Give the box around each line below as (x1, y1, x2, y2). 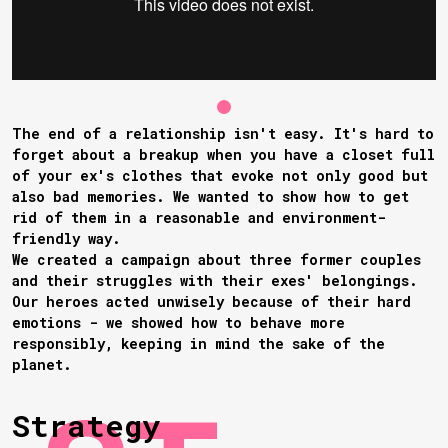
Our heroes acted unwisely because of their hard (12, 292, 411, 312)
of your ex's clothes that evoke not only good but (12, 166, 428, 186)
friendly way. (12, 229, 129, 249)
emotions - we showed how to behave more (12, 313, 345, 333)
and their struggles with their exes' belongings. (12, 271, 418, 291)
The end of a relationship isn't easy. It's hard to (12, 124, 434, 144)
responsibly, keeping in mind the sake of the (12, 334, 385, 354)
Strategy (12, 406, 160, 446)
